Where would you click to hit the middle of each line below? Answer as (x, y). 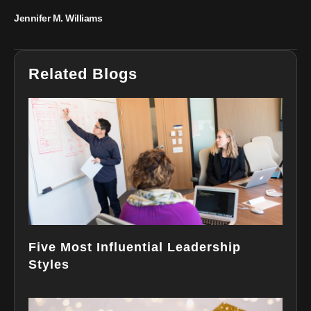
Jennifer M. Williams (58, 18)
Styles (49, 264)
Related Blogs (83, 74)
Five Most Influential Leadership (135, 247)
